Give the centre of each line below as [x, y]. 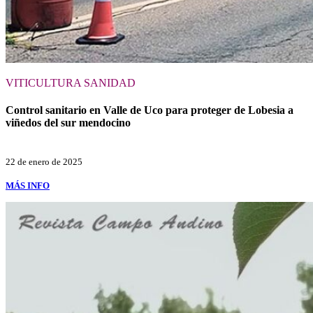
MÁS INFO [28, 186]
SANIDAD [110, 82]
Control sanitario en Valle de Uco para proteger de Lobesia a [150, 110]
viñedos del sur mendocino [68, 122]
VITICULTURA [45, 82]
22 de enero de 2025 [44, 162]
